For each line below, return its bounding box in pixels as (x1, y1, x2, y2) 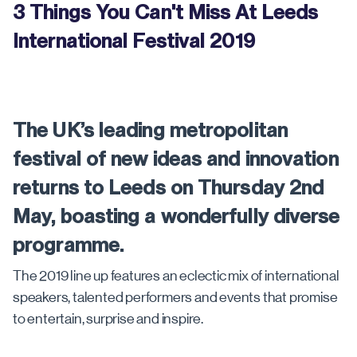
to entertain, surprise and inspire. (13, 311, 204, 328)
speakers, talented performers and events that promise (13, 289, 338, 306)
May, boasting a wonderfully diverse (13, 204, 340, 229)
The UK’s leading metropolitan (13, 118, 288, 143)
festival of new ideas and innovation (13, 147, 339, 171)
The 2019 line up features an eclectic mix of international (13, 268, 339, 284)
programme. (13, 233, 124, 257)
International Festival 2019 (13, 29, 255, 53)
